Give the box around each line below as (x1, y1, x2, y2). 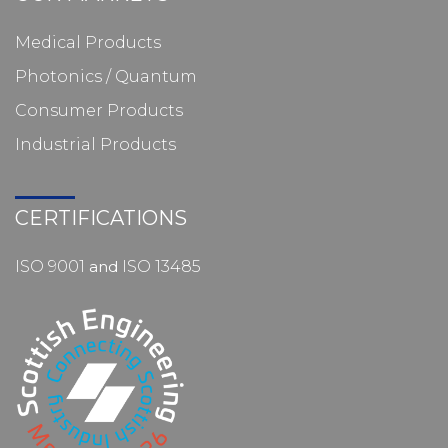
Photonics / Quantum (15, 67, 197, 87)
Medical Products (15, 33, 161, 53)
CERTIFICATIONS (15, 206, 187, 231)
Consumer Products (15, 101, 183, 121)
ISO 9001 (15, 257, 85, 277)
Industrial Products (15, 135, 176, 155)
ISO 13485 (122, 257, 201, 277)
